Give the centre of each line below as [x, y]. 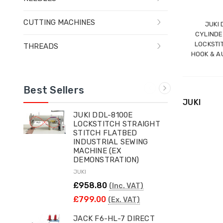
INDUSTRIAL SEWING [111, 142]
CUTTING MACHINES [59, 22]
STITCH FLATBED [105, 133]
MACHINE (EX [97, 151]
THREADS [41, 46]
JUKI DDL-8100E [103, 115]
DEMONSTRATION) [106, 160]
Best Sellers [54, 90]
